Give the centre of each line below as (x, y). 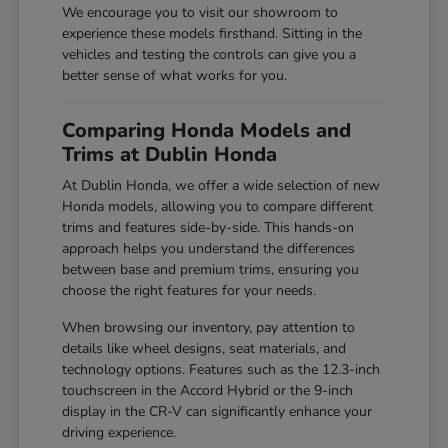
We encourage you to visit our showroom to (200, 12)
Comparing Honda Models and (207, 130)
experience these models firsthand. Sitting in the (212, 33)
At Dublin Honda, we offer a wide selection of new (221, 185)
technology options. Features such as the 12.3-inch (221, 369)
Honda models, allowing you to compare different (218, 206)
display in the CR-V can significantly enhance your (217, 411)
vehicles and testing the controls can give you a (209, 54)
